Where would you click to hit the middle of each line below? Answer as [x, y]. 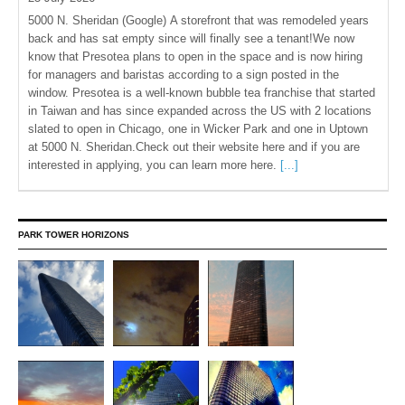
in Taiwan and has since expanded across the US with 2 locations [200, 111]
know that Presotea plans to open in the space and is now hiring [195, 57]
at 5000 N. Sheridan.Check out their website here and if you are [194, 147]
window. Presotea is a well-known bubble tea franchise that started [202, 93]
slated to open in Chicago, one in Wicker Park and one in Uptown [198, 129]
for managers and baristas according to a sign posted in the [184, 75]
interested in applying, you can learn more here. [154, 165]
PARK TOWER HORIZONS [74, 234]
